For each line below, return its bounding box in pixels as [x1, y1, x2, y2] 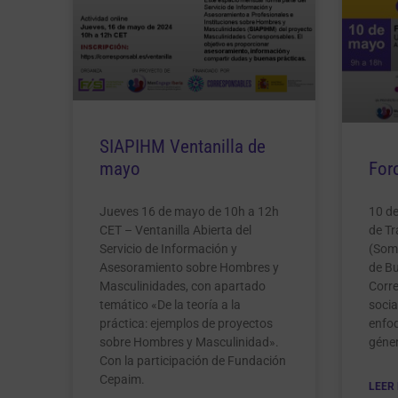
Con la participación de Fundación [99, 353, 286, 368]
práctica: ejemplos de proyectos [99, 315, 273, 330]
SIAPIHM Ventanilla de [99, 135, 266, 157]
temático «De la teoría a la [99, 297, 241, 312]
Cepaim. [99, 371, 145, 386]
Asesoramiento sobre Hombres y [99, 259, 279, 275]
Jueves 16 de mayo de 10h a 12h [99, 203, 279, 219]
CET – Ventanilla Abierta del [99, 222, 251, 237]
